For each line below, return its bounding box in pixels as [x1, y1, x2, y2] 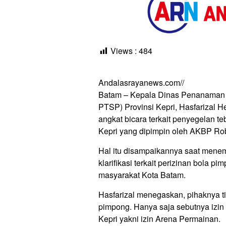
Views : [110, 44, 137, 56]
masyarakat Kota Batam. [98, 168, 186, 181]
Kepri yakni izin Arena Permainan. [98, 212, 220, 224]
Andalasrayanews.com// [98, 76, 184, 88]
